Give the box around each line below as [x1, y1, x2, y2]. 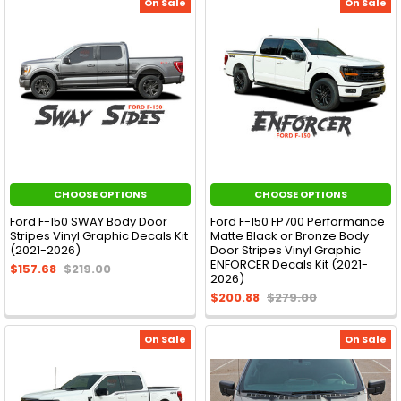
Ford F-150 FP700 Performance [210, 212, 385, 230]
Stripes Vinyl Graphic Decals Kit [10, 226, 188, 244]
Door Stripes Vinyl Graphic [210, 241, 361, 259]
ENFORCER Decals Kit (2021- [210, 255, 368, 273]
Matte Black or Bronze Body [210, 226, 369, 244]
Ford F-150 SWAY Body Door [10, 212, 167, 230]
